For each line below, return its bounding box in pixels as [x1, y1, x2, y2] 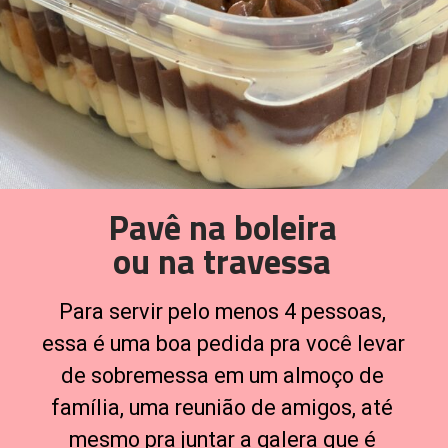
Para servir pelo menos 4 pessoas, [58, 298, 386, 324]
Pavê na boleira [107, 201, 337, 254]
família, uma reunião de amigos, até [51, 394, 394, 420]
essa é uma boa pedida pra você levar [42, 330, 406, 356]
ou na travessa [113, 235, 332, 288]
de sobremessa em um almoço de [60, 362, 384, 388]
